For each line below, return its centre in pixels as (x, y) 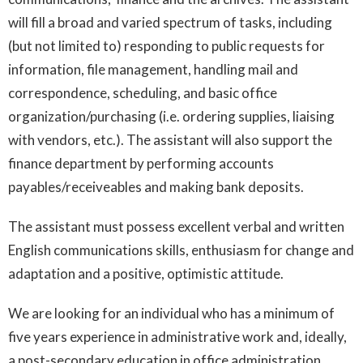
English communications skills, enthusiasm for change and (181, 250)
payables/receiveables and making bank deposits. (156, 186)
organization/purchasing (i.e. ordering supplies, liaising (171, 116)
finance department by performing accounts (141, 163)
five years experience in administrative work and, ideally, (177, 336)
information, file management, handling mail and (153, 69)
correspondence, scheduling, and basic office (143, 92)
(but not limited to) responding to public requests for (167, 45)
